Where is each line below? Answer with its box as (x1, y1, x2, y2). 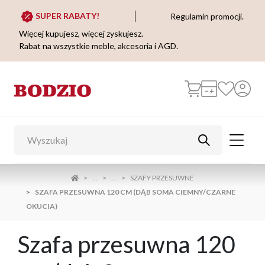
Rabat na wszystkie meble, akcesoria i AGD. (19, 41, 178, 51)
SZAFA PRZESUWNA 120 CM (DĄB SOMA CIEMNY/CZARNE (35, 188, 235, 197)
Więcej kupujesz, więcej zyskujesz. (19, 28, 143, 39)
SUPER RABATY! (35, 11, 99, 21)
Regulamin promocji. (170, 11, 244, 21)
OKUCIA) (26, 202, 57, 211)
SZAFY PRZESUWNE (130, 173, 195, 183)
